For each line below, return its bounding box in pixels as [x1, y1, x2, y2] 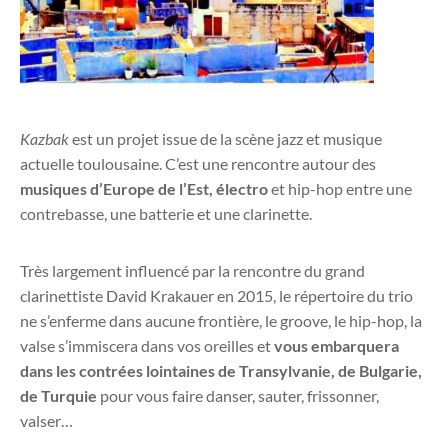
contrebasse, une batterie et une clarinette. [20, 204, 312, 224]
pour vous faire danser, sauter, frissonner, [97, 386, 379, 406]
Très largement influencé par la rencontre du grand [20, 261, 365, 281]
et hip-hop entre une [268, 179, 412, 199]
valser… [20, 411, 73, 431]
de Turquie [20, 386, 97, 406]
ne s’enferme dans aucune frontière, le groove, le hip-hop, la [20, 311, 422, 331]
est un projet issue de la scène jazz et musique [69, 129, 382, 149]
